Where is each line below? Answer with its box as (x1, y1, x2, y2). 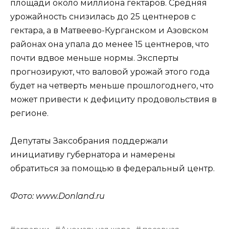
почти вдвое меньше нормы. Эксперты (10, 53, 179, 63)
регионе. (10, 108, 49, 118)
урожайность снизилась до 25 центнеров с (10, 11, 196, 21)
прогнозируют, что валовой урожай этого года (10, 66, 210, 77)
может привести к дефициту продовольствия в (10, 94, 217, 104)
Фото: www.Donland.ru (10, 191, 105, 201)
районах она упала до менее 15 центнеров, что (10, 39, 209, 49)
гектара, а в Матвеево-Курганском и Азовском (10, 25, 209, 35)
